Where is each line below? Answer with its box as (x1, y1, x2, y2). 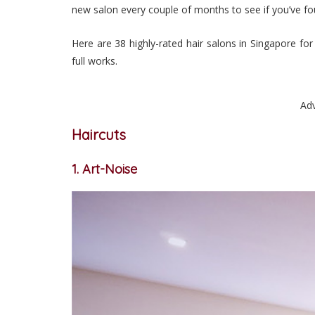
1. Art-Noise (72, 161, 137, 178)
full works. (72, 54, 117, 68)
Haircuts (72, 126, 126, 144)
